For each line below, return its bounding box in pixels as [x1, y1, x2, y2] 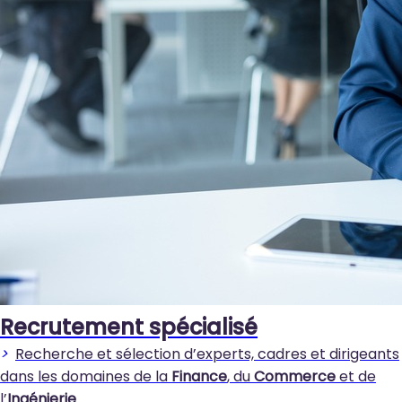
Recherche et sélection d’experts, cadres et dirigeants [15, 344, 399, 364]
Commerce [254, 366, 336, 387]
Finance [171, 366, 227, 387]
